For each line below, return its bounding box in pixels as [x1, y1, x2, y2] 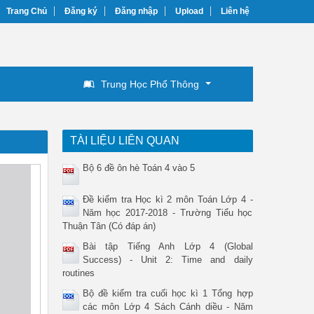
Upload [175, 6, 203, 16]
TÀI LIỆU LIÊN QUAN [69, 135, 179, 146]
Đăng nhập [115, 6, 158, 16]
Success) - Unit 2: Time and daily [82, 254, 253, 265]
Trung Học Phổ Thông [101, 78, 199, 90]
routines [62, 268, 95, 278]
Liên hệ [221, 6, 250, 16]
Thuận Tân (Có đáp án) [62, 221, 156, 231]
